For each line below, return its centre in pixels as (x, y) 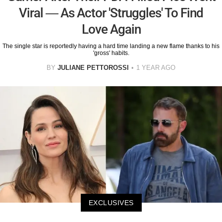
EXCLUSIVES (111, 202)
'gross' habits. (111, 53)
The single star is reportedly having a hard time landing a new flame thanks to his (111, 46)
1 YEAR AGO (156, 67)
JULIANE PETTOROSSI (93, 67)
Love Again (111, 29)
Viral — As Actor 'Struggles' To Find (111, 13)
